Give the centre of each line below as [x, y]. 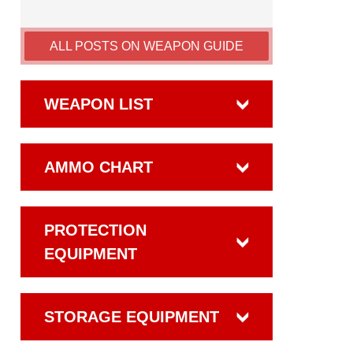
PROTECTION [95, 230]
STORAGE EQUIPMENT [132, 317]
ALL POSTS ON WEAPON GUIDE [147, 46]
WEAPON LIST [98, 104]
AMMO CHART [98, 167]
